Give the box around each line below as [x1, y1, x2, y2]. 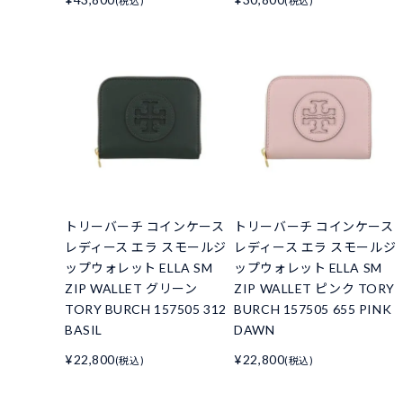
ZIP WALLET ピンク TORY [234, 281, 395, 297]
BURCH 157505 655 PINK [234, 301, 392, 318]
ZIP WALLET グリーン [65, 281, 198, 297]
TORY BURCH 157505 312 [65, 301, 227, 318]
